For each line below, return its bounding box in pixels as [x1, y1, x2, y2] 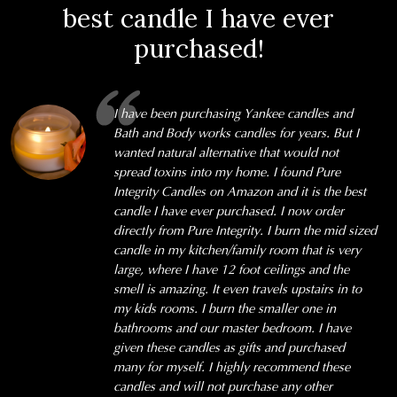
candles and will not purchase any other [113, 380, 332, 395]
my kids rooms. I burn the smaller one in [113, 302, 336, 317]
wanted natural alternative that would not [113, 146, 339, 161]
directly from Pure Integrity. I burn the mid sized [113, 224, 377, 239]
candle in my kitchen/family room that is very [113, 244, 361, 259]
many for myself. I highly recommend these [113, 361, 350, 376]
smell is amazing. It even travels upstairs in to [113, 283, 362, 298]
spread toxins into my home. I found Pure [113, 166, 340, 181]
